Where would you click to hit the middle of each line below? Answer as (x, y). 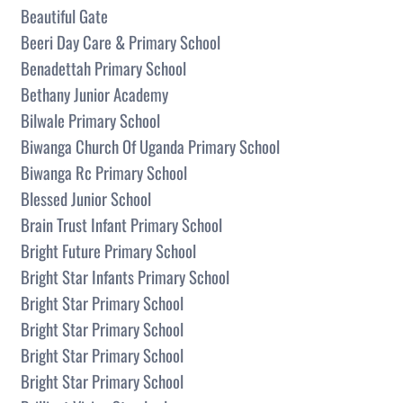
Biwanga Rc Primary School (104, 172)
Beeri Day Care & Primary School (121, 41)
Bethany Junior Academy (94, 94)
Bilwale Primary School (90, 120)
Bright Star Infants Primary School (125, 276)
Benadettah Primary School (103, 67)
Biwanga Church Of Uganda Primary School (150, 146)
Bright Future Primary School (108, 250)
